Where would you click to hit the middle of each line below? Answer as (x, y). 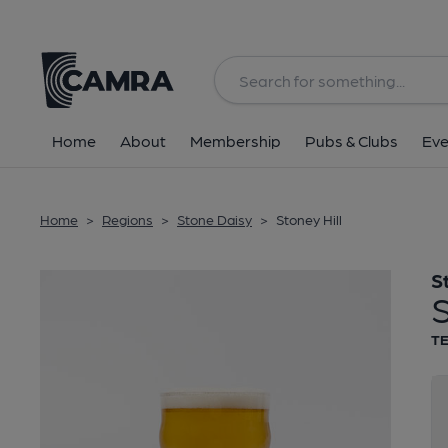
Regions (127, 219)
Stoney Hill (309, 219)
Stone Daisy (214, 219)
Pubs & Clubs (351, 140)
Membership (235, 140)
